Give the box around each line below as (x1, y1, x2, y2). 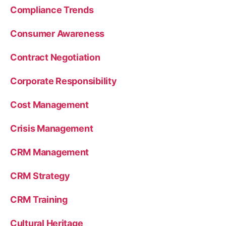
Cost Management (10, 99, 89, 110)
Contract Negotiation (10, 51, 100, 63)
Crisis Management (10, 123, 93, 134)
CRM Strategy (10, 170, 70, 181)
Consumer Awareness (10, 28, 105, 39)
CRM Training (10, 194, 68, 205)
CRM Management (10, 146, 89, 157)
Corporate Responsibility (10, 75, 117, 86)
